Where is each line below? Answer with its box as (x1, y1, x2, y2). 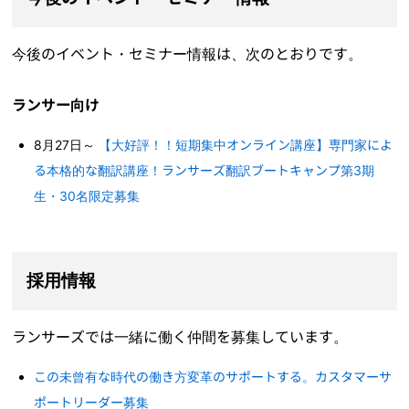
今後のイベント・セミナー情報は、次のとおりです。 (12, 45, 363, 64)
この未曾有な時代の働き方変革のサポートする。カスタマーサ (34, 369, 393, 385)
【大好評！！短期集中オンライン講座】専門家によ (99, 137, 393, 153)
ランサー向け (12, 96, 100, 115)
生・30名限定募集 (34, 188, 141, 204)
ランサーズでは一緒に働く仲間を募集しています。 (12, 328, 349, 347)
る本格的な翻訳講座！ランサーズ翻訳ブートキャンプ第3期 (34, 163, 375, 179)
